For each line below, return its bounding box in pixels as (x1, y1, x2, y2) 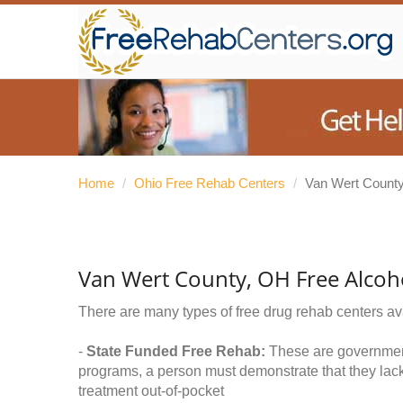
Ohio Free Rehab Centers (134, 175, 285, 191)
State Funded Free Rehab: (86, 344, 265, 359)
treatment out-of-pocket (78, 383, 224, 399)
